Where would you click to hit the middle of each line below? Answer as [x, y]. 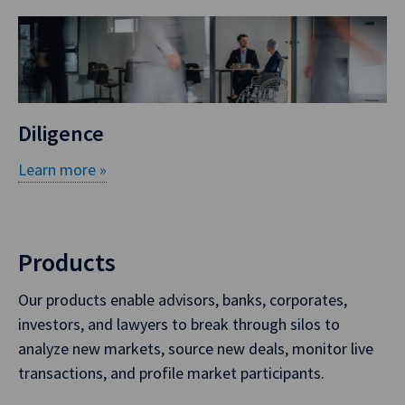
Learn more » [62, 170]
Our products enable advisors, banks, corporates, [183, 300]
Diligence [61, 134]
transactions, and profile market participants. [171, 373]
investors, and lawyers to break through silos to [179, 325]
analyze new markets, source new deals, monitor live [196, 349]
